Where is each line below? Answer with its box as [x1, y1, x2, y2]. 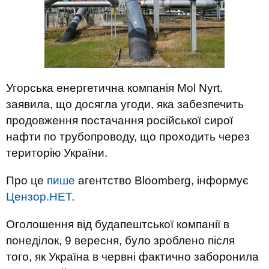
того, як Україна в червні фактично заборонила [6, 250, 259, 263]
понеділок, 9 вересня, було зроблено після [6, 234, 235, 247]
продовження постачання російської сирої [6, 114, 233, 127]
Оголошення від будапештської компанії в [6, 218, 229, 231]
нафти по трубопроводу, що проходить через [6, 130, 250, 143]
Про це [6, 174, 47, 187]
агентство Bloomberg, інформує [75, 174, 249, 187]
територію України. [6, 147, 107, 159]
